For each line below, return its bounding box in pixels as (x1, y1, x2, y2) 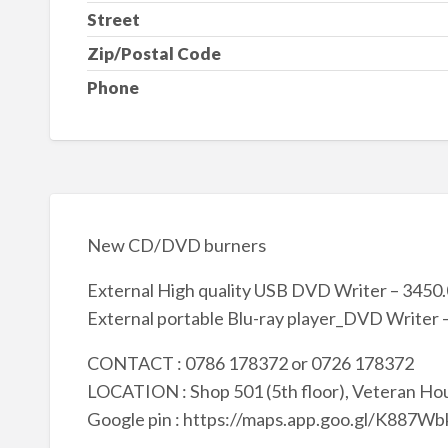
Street (86, 9, 140, 31)
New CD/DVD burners (86, 233, 266, 256)
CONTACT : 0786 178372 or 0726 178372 (86, 351, 414, 374)
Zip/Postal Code (86, 43, 221, 65)
